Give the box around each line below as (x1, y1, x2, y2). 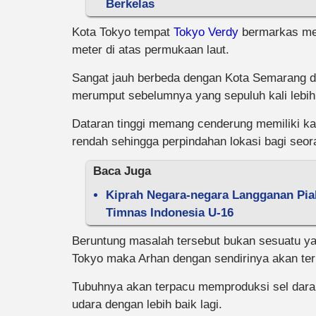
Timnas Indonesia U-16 (106, 206, 233, 219)
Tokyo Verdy (174, 25, 242, 39)
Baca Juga (93, 164, 151, 178)
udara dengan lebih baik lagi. (72, 298, 222, 311)
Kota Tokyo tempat (72, 25, 174, 39)
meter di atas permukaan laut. (72, 43, 229, 56)
